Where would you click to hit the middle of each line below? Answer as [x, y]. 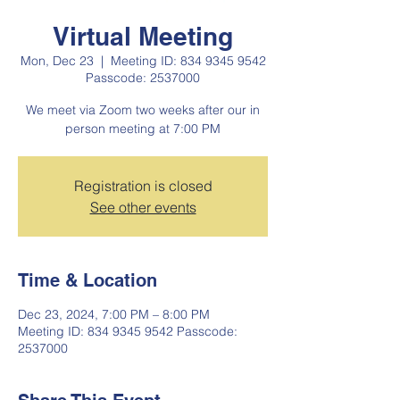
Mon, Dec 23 [57, 61]
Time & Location [87, 280]
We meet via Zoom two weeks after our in [143, 110]
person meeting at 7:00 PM [143, 129]
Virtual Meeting [143, 36]
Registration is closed [143, 186]
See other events [143, 207]
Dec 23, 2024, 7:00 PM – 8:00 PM [114, 314]
